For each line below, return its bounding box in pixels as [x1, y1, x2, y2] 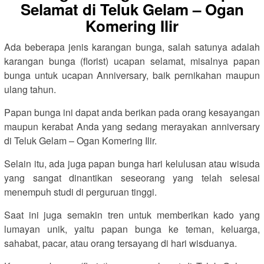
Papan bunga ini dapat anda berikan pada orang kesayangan [4, 105, 260, 119]
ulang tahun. [4, 82, 56, 96]
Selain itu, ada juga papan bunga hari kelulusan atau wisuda [4, 157, 260, 170]
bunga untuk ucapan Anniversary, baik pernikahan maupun [4, 68, 260, 82]
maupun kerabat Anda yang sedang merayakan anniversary [4, 120, 260, 133]
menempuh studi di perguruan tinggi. [4, 185, 157, 199]
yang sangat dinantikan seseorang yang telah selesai [4, 171, 260, 184]
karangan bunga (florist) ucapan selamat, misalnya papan [4, 54, 260, 68]
